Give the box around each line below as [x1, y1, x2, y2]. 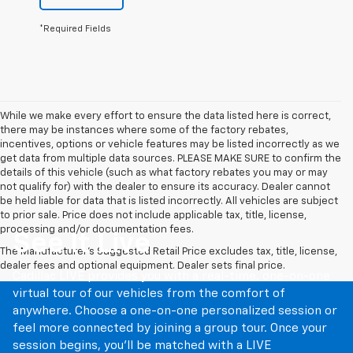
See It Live [13, 230, 150, 259]
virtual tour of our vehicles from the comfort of [13, 288, 284, 300]
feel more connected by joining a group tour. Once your [13, 322, 327, 335]
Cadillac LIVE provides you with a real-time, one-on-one [13, 270, 330, 283]
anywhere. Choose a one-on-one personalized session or [13, 305, 337, 318]
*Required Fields [39, 24, 111, 34]
